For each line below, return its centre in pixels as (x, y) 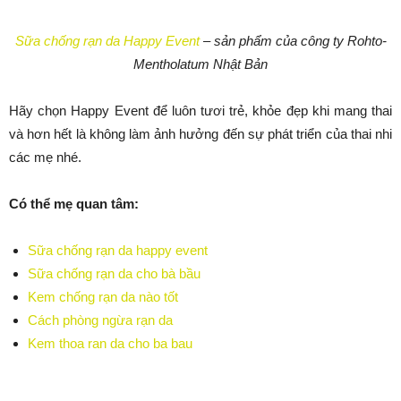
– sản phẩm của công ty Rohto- (293, 41)
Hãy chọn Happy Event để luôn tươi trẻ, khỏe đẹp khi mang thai (200, 111)
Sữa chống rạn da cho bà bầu (114, 273)
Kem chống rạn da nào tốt (103, 297)
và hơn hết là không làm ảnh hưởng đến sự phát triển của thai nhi (200, 134)
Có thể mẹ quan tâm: (74, 204)
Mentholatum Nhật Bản (200, 64)
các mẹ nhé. (45, 157)
